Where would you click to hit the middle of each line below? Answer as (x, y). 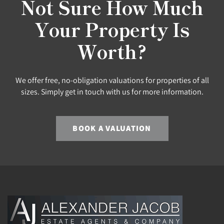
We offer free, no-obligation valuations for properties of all (112, 80)
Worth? (112, 51)
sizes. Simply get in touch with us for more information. (112, 91)
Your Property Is (112, 29)
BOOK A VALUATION (112, 128)
